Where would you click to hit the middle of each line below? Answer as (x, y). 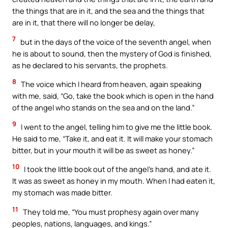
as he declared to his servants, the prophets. (90, 65)
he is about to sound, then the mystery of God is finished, (112, 53)
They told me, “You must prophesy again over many (110, 211)
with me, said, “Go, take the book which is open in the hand (113, 96)
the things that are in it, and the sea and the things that (108, 11)
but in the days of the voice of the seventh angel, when (115, 41)
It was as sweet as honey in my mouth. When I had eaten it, (114, 181)
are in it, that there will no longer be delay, (84, 23)
